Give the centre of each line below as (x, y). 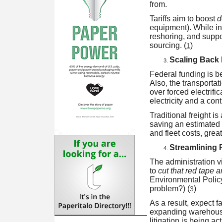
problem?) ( (169, 189)
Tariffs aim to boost (183, 19)
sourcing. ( (168, 45)
